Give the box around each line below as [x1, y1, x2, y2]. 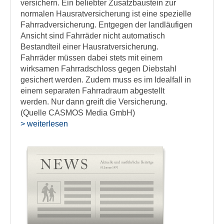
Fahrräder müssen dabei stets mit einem [20, 53, 162, 62]
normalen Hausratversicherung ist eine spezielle [20, 9, 191, 18]
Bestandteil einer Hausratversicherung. [20, 42, 158, 51]
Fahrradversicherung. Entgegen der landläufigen [20, 20, 192, 29]
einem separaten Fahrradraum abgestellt [20, 86, 164, 95]
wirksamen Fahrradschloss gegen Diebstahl [20, 64, 176, 73]
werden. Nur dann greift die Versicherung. [20, 97, 167, 106]
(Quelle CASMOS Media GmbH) [20, 108, 135, 117]
